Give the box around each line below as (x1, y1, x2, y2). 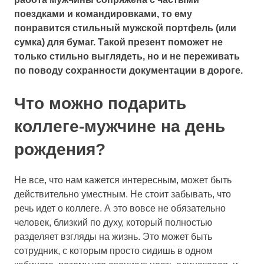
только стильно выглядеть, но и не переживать (14, 51, 240, 61)
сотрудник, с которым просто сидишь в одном (14, 245, 213, 256)
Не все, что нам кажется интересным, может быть (14, 174, 232, 185)
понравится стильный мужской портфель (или (14, 22, 236, 33)
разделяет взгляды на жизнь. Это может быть (14, 231, 212, 242)
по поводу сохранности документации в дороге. (14, 65, 243, 75)
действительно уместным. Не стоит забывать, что (14, 189, 231, 199)
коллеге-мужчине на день (14, 117, 225, 136)
